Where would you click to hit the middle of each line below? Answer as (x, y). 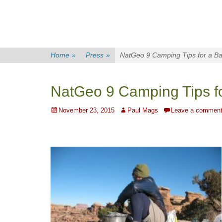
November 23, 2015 (86, 110)
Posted (60, 110)
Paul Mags (143, 110)
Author (128, 110)
